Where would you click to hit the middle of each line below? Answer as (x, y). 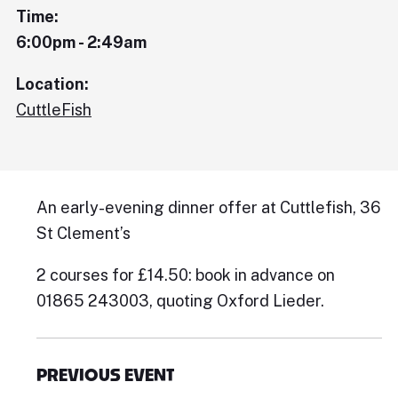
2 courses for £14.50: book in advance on (185, 275)
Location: (52, 84)
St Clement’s (83, 233)
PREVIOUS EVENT (105, 375)
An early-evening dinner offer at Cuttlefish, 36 (208, 207)
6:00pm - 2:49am (81, 42)
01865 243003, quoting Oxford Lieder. (180, 301)
